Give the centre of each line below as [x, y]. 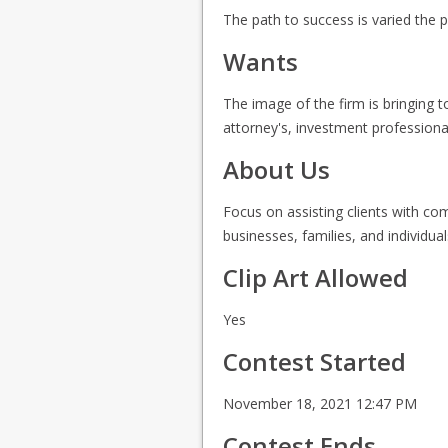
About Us [276, 169]
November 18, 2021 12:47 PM [320, 403]
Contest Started [314, 361]
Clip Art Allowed [315, 277]
